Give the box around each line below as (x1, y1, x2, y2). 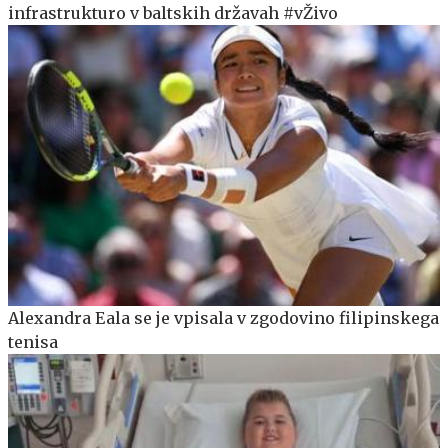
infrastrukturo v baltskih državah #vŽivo (8, 3, 338, 24)
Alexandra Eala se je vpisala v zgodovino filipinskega (8, 308, 439, 329)
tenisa (8, 332, 58, 353)
